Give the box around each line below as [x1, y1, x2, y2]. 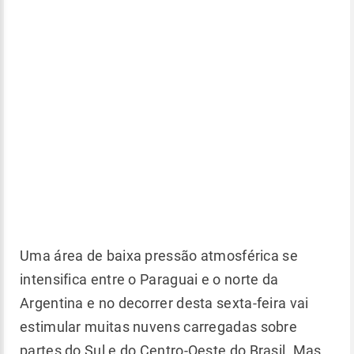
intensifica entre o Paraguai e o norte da [20, 271, 279, 288]
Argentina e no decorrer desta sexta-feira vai [20, 295, 309, 311]
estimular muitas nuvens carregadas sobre [20, 318, 297, 335]
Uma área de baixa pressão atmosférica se [20, 247, 298, 264]
